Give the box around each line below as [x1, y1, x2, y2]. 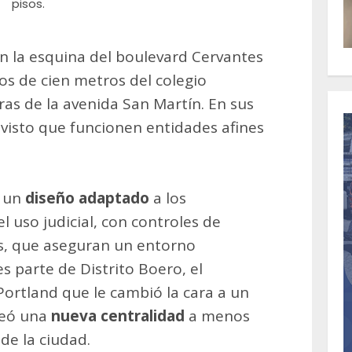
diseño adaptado [25, 188, 149, 209]
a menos [189, 306, 250, 327]
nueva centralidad [51, 306, 189, 327]
